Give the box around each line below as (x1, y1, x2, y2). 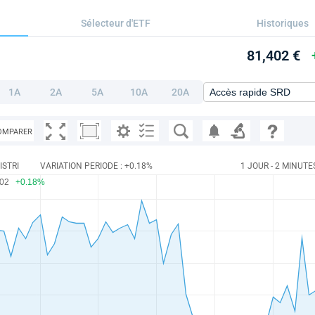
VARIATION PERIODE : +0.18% (40, 161, 153, 171)
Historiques (256, 18, 309, 29)
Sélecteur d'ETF (80, 18, 150, 29)
